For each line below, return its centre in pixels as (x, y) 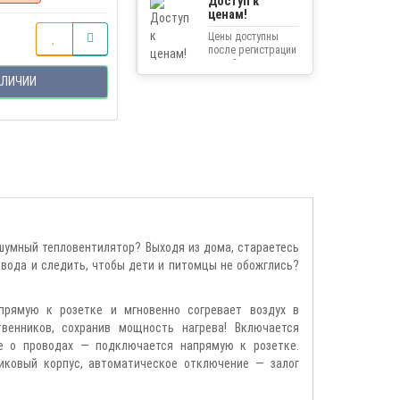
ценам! (227, 14)
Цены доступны (243, 36)
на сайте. (229, 63)
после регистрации (252, 50)
